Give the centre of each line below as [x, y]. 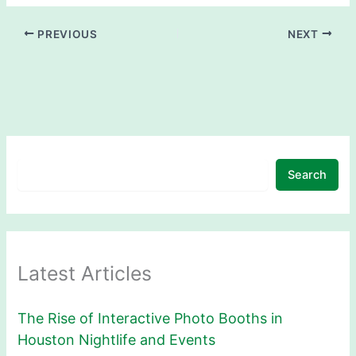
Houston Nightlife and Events [117, 339]
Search [307, 174]
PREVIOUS [66, 34]
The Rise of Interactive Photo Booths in [151, 318]
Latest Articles [85, 274]
